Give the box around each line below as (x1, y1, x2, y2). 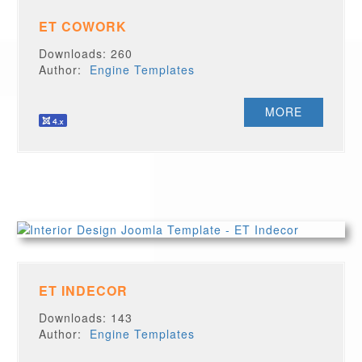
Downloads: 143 (39, 309, 133, 326)
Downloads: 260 (39, 45, 133, 61)
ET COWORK (39, 17, 128, 36)
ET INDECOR (39, 281, 128, 300)
